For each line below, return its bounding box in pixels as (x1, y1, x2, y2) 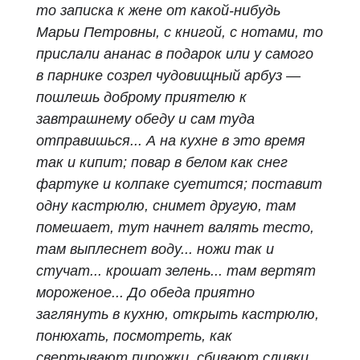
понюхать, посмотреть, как (36, 328, 232, 344)
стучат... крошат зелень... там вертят (36, 263, 316, 279)
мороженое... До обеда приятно (36, 284, 255, 301)
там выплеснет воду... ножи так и (36, 241, 274, 257)
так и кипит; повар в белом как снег (36, 154, 288, 170)
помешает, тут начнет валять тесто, (36, 219, 314, 235)
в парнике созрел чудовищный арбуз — (36, 67, 301, 84)
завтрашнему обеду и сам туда (36, 111, 255, 127)
